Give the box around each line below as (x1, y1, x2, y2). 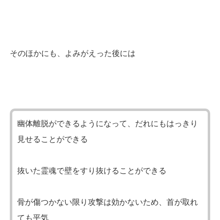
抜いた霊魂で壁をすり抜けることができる (17, 166, 166, 175)
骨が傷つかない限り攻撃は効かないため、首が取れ (17, 198, 198, 207)
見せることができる (17, 135, 88, 144)
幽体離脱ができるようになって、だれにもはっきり (17, 119, 198, 128)
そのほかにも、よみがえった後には (10, 49, 136, 58)
